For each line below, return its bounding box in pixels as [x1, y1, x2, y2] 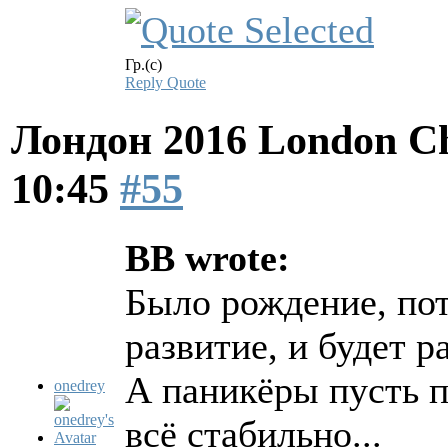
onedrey [54, 377, 105, 395]
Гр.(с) [125, 56, 162, 74]
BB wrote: [125, 237, 290, 280]
